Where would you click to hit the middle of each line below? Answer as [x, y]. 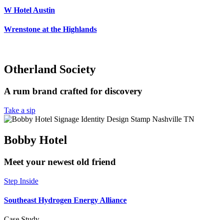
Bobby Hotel [36, 140]
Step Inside [21, 181]
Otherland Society [50, 69]
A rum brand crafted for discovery [73, 91]
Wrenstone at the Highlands [50, 29]
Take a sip [20, 110]
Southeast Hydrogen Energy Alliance [65, 200]
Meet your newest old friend [60, 162]
